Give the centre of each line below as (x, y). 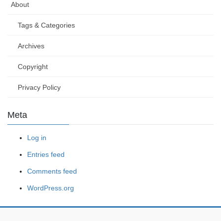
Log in (37, 137)
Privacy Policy (39, 87)
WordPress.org (51, 188)
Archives (31, 46)
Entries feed (46, 154)
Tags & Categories (46, 25)
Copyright (33, 66)
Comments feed (52, 171)
